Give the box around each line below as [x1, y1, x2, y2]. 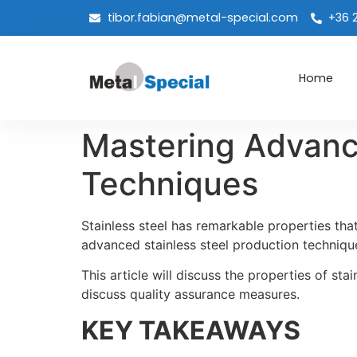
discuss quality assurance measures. [81, 286, 300, 303]
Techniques [81, 164, 258, 204]
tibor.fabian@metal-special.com [107, 10, 298, 25]
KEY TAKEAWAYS [81, 314, 300, 346]
